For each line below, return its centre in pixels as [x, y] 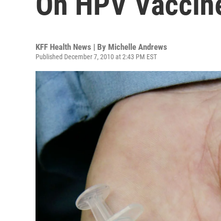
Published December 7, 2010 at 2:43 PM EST [96, 57]
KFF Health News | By [72, 47]
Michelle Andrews [138, 47]
